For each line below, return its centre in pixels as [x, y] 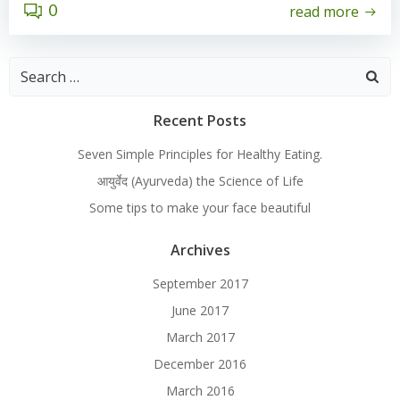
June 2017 [200, 310]
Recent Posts [200, 120]
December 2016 [200, 363]
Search [32, 69]
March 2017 [200, 337]
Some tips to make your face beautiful [200, 207]
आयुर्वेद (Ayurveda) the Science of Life [200, 180]
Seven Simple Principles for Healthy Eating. [200, 154]
